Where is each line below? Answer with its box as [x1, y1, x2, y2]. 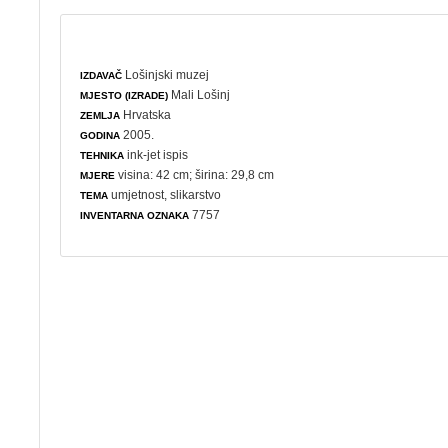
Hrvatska [120, 107, 172, 122]
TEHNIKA [80, 149, 125, 161]
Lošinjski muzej [125, 67, 210, 82]
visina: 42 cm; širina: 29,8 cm [115, 167, 275, 182]
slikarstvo [170, 187, 222, 202]
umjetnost [111, 187, 165, 202]
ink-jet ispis [124, 147, 189, 162]
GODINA [80, 129, 121, 141]
